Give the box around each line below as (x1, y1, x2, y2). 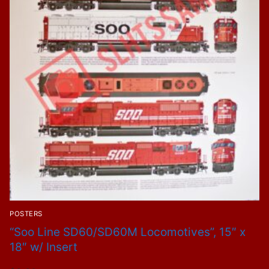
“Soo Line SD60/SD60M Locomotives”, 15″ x (10, 225, 246, 239)
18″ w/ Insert (10, 240, 77, 254)
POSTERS (10, 209, 43, 218)
